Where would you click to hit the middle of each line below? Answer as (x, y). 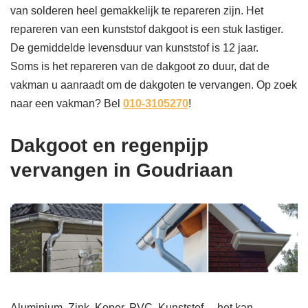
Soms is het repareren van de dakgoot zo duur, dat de (140, 67)
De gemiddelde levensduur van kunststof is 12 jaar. (134, 48)
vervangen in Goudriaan (122, 170)
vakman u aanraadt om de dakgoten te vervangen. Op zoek (154, 85)
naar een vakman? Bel (67, 104)
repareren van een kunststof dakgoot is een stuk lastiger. (147, 30)
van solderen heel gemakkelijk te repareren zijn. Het (137, 11)
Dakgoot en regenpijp (109, 146)
